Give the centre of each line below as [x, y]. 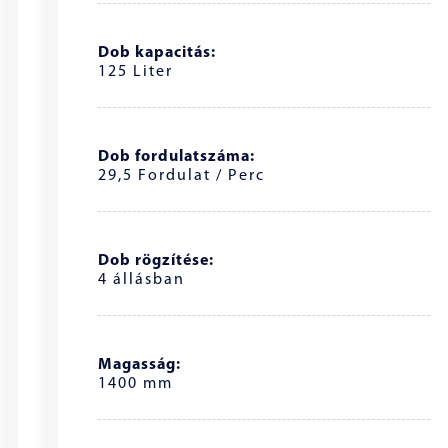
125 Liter [135, 71]
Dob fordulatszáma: [176, 156]
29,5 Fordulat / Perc [181, 175]
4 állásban [141, 279]
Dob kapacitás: [157, 52]
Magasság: [139, 364]
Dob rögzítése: [156, 260]
